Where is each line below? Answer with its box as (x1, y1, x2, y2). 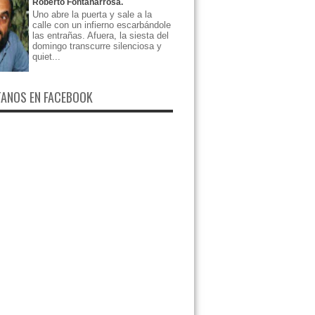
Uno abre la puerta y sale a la (32, 8, 152, 20)
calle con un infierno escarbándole (32, 19, 171, 30)
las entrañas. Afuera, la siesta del (32, 30, 169, 41)
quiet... (32, 51, 60, 62)
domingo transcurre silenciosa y (32, 40, 162, 51)
